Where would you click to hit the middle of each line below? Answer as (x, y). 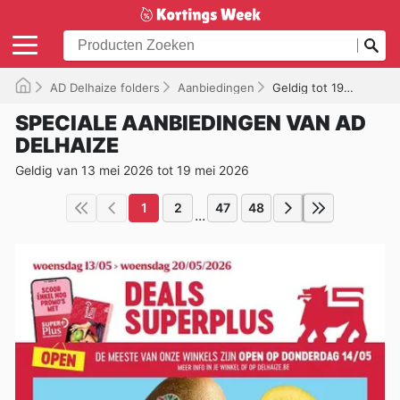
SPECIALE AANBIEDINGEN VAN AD (191, 123)
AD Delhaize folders (105, 87)
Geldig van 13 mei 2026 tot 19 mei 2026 (132, 170)
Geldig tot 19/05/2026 (308, 87)
